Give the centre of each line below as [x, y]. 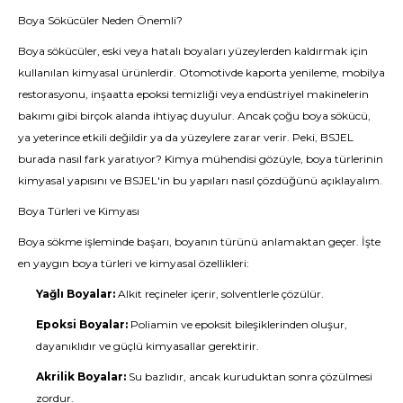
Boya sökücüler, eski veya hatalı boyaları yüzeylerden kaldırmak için [193, 50]
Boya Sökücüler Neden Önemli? [100, 20]
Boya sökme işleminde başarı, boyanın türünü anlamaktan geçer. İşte [199, 241]
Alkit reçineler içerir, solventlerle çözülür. [219, 293]
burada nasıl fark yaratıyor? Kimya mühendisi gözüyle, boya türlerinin [201, 158]
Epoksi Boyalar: [82, 324]
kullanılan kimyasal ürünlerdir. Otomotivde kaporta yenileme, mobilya [201, 72]
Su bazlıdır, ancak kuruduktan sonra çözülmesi [249, 376]
